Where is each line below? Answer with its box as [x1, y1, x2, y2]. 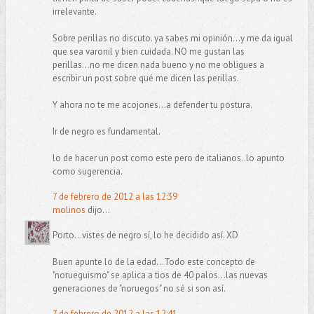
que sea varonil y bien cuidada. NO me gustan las [52, 46, 245, 58]
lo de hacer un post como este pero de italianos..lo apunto [52, 152, 285, 165]
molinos [52, 204, 86, 217]
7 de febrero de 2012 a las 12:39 [52, 191, 177, 203]
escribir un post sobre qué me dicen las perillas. [52, 72, 239, 85]
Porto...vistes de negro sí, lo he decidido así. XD [52, 228, 238, 241]
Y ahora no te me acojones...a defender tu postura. [52, 99, 252, 111]
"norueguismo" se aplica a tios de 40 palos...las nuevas [52, 268, 268, 281]
